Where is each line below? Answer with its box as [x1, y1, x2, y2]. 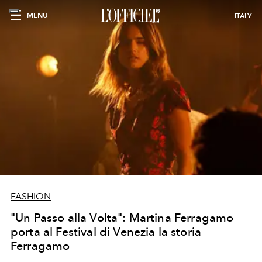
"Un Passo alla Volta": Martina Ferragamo [11, 211, 234, 225]
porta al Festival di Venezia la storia [11, 225, 202, 239]
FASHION [11, 191, 51, 202]
